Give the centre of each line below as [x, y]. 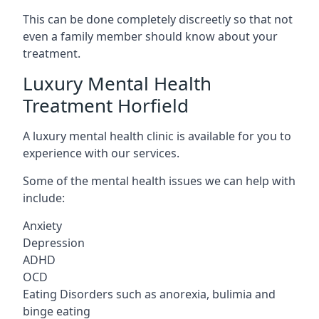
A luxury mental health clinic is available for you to [157, 136]
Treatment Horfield [106, 105]
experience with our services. [101, 153]
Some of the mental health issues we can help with [159, 181]
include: [44, 198]
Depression [54, 242]
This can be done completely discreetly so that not [158, 19]
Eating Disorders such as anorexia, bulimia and [149, 294]
